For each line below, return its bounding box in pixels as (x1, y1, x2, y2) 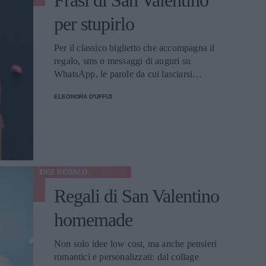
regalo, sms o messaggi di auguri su (54, 56, 191, 66)
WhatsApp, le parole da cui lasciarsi (54, 69, 193, 79)
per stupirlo (54, 13, 134, 34)
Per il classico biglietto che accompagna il (54, 43, 215, 53)
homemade (54, 209, 132, 230)
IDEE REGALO (39, 168, 87, 176)
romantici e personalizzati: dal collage (54, 252, 199, 262)
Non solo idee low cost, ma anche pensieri (54, 239, 217, 249)
